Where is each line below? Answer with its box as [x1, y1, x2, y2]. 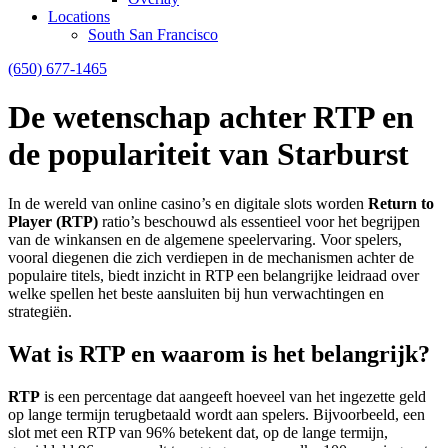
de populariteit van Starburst [8, 136, 409, 173]
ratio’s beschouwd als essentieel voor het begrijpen [98, 212, 420, 230]
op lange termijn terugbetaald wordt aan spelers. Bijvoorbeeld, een [8, 405, 425, 423]
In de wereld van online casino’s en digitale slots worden [8, 194, 368, 212]
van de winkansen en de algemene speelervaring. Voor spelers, [8, 230, 402, 248]
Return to [368, 194, 434, 212]
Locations [48, 8, 110, 25]
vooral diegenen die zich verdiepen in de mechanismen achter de [8, 248, 414, 266]
